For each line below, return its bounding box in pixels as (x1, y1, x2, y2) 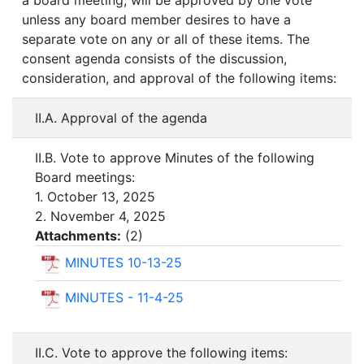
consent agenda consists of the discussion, (22, 50, 287, 67)
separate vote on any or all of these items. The (22, 31, 310, 48)
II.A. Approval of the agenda (35, 110, 207, 127)
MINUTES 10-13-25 (65, 254, 182, 271)
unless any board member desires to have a (22, 11, 291, 28)
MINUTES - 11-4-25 (65, 288, 184, 305)
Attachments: (35, 227, 121, 245)
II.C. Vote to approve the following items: (35, 344, 288, 362)
